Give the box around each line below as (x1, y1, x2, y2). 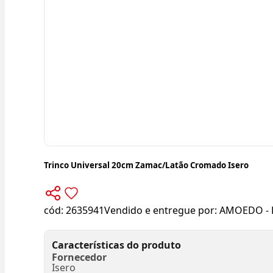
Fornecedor (52, 250, 107, 264)
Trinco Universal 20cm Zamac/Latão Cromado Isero (44, 160, 249, 171)
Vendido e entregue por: (104, 204, 219, 218)
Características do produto (52, 238, 181, 252)
